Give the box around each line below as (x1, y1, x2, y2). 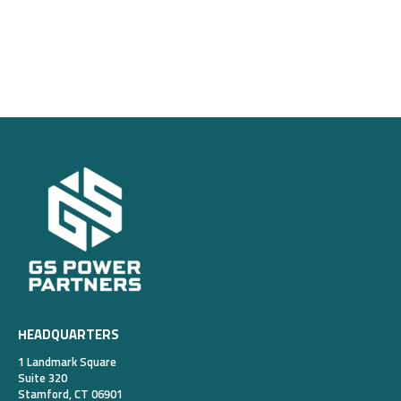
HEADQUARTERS (18, 328, 119, 342)
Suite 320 (18, 373, 67, 385)
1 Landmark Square (18, 357, 116, 369)
